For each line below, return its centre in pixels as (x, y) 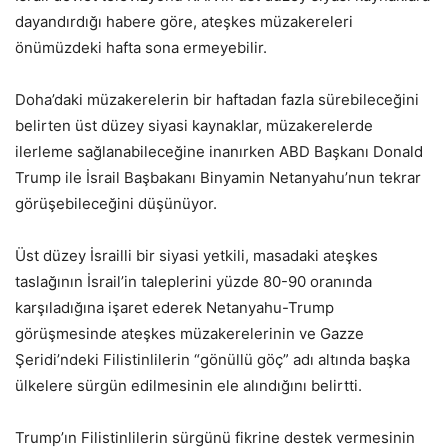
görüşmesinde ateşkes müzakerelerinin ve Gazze (189, 333)
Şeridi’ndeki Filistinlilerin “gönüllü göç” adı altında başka (212, 359)
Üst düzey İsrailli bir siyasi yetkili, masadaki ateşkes (196, 255)
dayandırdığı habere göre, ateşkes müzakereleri (184, 21)
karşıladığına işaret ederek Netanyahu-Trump (174, 307)
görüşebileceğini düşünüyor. (116, 203)
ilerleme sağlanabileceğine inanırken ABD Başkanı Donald (219, 151)
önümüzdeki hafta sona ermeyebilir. (141, 47)
